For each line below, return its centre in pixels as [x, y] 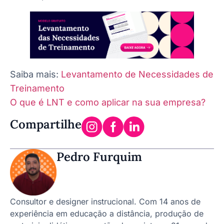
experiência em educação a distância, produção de [107, 214]
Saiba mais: [35, 74]
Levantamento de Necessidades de [137, 74]
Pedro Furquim [99, 157]
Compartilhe [46, 124]
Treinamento [37, 88]
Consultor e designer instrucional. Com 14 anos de [105, 202]
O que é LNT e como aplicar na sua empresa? [108, 102]
